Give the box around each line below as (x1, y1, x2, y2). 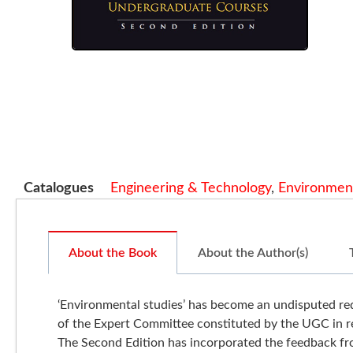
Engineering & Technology (110, 180, 272, 195)
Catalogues (24, 180, 94, 195)
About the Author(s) (198, 246, 308, 259)
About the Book (69, 246, 157, 259)
